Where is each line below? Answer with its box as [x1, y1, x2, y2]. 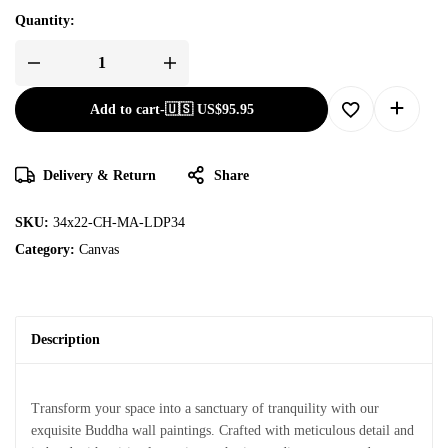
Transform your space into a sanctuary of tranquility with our [31, 400, 379, 416]
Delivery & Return [43, 167, 156, 183]
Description [31, 331, 100, 347]
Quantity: [15, 12, 75, 28]
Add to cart [89, 101, 160, 117]
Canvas [79, 241, 119, 257]
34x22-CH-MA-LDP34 [53, 214, 185, 230]
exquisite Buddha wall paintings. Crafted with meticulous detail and [31, 422, 414, 438]
